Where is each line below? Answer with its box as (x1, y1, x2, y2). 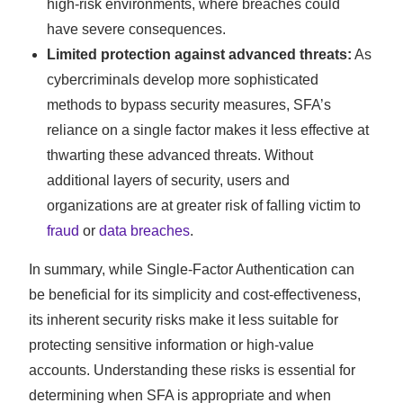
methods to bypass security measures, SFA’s (47, 97, 332, 113)
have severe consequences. (47, 22, 227, 38)
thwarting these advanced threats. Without (47, 148, 314, 164)
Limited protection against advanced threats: (47, 47, 353, 63)
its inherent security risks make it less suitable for (29, 312, 339, 328)
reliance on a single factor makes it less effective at (47, 122, 370, 139)
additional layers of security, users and (47, 173, 291, 189)
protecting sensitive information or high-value (29, 337, 315, 354)
